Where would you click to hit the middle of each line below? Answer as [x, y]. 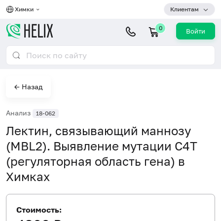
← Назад [28, 87]
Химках [28, 176]
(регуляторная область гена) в [95, 161]
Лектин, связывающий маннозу [98, 130]
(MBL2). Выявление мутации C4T [102, 146]
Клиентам [184, 9]
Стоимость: [39, 209]
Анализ [19, 113]
